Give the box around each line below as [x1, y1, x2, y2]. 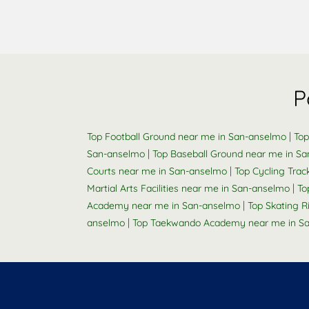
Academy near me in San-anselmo [87, 199, 240, 212]
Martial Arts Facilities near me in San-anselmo [87, 182, 290, 195]
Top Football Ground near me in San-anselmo [87, 130, 286, 143]
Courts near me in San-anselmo [87, 165, 227, 177]
